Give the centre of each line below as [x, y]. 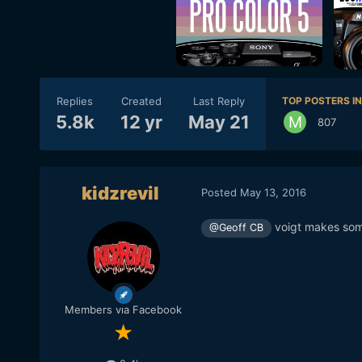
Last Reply [219, 101]
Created [141, 101]
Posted [220, 192]
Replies [75, 101]
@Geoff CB [236, 228]
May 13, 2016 [273, 192]
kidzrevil [120, 194]
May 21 [219, 122]
